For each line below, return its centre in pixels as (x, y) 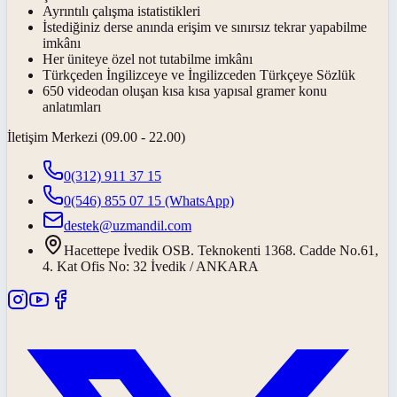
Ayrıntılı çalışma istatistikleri (121, 12)
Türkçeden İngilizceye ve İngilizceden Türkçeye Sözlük (199, 75)
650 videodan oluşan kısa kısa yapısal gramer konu (185, 91)
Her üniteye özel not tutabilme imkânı (148, 59)
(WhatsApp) (198, 201)
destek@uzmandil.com (128, 226)
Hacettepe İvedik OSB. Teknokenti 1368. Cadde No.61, (221, 251)
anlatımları (72, 107)
